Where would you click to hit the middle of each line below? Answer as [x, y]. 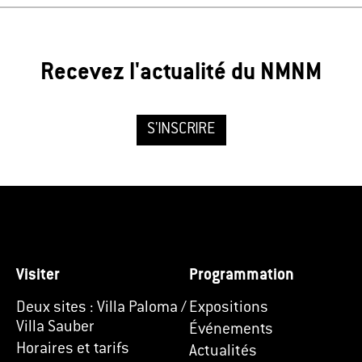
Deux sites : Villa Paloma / [101, 308]
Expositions [229, 308]
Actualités [223, 351]
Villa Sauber [55, 327]
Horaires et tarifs [73, 349]
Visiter [38, 276]
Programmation [242, 276]
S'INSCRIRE [181, 129]
